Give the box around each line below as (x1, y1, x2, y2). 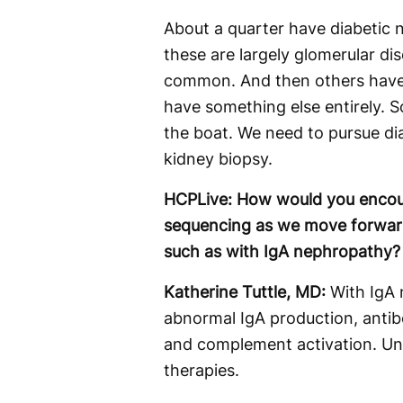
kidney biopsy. (164, 149, 273, 168)
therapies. (164, 361, 239, 380)
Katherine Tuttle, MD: (164, 282, 326, 301)
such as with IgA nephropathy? (164, 242, 400, 261)
